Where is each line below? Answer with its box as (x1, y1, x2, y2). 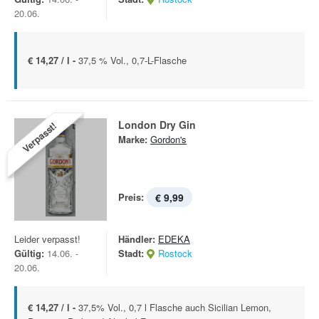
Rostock (158, 246, 192, 260)
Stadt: (118, 246, 144, 260)
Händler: (118, 232, 155, 246)
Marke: (118, 132, 147, 146)
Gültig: (14, 246, 44, 260)
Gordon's (150, 132, 187, 146)
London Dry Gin (118, 117, 196, 132)
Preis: (118, 190, 144, 204)
